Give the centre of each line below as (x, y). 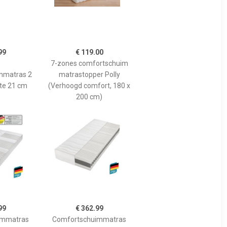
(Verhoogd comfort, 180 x (89, 85)
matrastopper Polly (89, 74)
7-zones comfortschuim (89, 63)
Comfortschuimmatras (89, 219)
